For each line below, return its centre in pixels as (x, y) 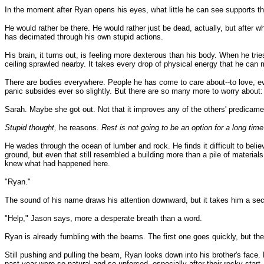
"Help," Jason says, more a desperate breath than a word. (103, 218)
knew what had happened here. (57, 164)
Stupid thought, (31, 128)
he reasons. (79, 128)
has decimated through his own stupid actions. (84, 37)
